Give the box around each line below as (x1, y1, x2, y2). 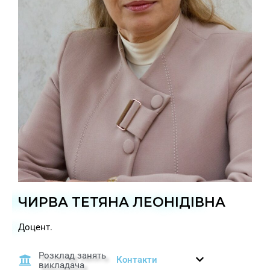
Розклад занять (39, 250, 107, 261)
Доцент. (18, 221, 55, 233)
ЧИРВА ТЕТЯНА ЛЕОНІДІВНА (18, 193, 225, 210)
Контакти (116, 254, 157, 265)
